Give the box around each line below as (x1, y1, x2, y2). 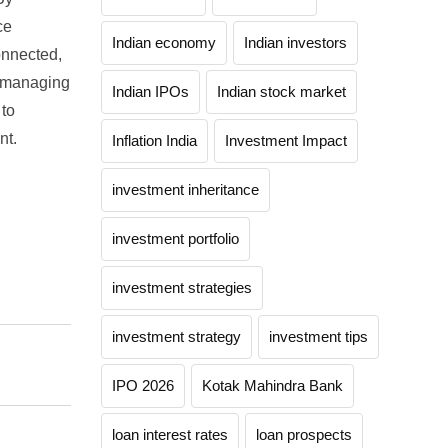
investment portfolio (112, 230, 239, 247)
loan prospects (256, 426, 352, 443)
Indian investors (244, 34, 347, 51)
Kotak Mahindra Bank (202, 377, 343, 394)
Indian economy (112, 34, 216, 51)
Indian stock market (217, 83, 346, 100)
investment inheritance (112, 181, 259, 198)
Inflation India (112, 132, 197, 149)
